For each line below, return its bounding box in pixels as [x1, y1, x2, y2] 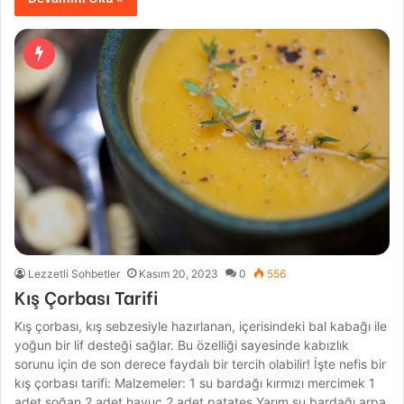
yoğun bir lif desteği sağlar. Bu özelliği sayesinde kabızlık [14, 336, 350, 353]
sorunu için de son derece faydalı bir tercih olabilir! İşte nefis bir [14, 355, 387, 372]
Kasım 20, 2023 [139, 266, 219, 280]
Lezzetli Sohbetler [28, 266, 121, 280]
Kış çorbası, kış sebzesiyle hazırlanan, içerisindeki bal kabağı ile [14, 317, 388, 334]
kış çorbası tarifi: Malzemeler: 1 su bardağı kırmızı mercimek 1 [14, 374, 376, 390]
